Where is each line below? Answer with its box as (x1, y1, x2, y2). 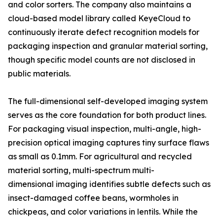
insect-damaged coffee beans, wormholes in (8, 193, 179, 203)
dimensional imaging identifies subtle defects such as (8, 179, 211, 189)
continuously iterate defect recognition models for (8, 27, 199, 37)
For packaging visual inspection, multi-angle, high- (8, 124, 201, 134)
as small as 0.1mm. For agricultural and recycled (8, 151, 192, 162)
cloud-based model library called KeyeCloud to (8, 13, 190, 24)
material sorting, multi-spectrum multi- (8, 165, 154, 176)
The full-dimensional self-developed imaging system (8, 96, 208, 107)
